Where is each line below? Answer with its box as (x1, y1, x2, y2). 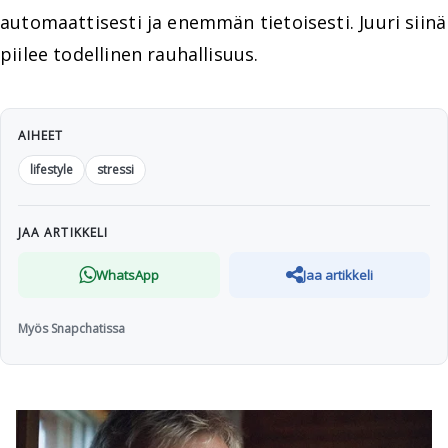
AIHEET (18, 127, 64, 145)
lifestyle (30, 161, 73, 179)
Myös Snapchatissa (18, 319, 125, 337)
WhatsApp (95, 265, 159, 284)
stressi (97, 161, 134, 179)
